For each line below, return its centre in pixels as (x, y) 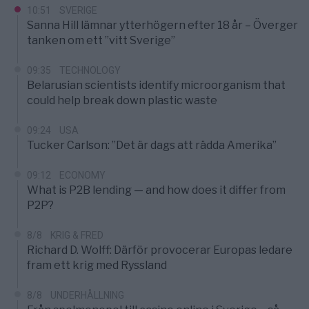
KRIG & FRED (77, 235)
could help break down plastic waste (122, 100)
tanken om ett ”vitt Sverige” (101, 40)
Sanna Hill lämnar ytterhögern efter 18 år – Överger (162, 25)
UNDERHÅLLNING (87, 295)
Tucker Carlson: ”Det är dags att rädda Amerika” (152, 145)
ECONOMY (82, 175)
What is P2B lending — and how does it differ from (156, 190)
